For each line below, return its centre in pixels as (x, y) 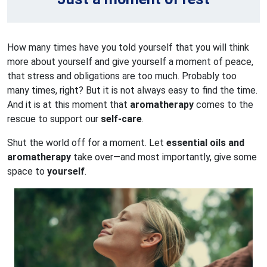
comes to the (223, 104)
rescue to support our (54, 119)
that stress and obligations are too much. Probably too (122, 76)
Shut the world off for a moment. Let (87, 142)
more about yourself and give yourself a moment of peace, (130, 61)
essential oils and (205, 142)
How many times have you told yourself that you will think (128, 47)
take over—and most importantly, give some (164, 157)
